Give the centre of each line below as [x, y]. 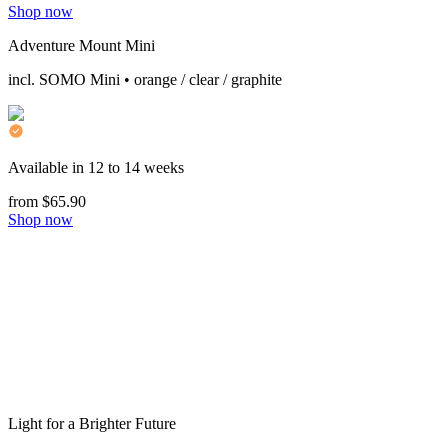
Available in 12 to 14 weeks [96, 167]
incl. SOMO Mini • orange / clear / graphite [145, 79]
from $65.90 [47, 201]
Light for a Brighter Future [92, 423]
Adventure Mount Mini [81, 45]
